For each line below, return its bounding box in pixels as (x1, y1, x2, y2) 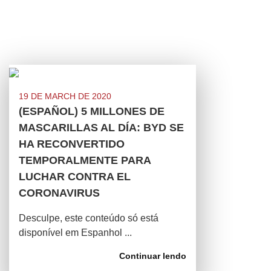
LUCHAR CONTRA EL (19, 171, 131, 183)
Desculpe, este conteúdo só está (19, 213, 158, 223)
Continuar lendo (119, 251, 186, 261)
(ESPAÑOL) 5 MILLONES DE (19, 105, 165, 117)
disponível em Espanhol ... (19, 227, 132, 238)
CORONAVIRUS (19, 187, 100, 199)
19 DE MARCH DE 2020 (19, 91, 111, 101)
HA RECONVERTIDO (19, 138, 125, 150)
